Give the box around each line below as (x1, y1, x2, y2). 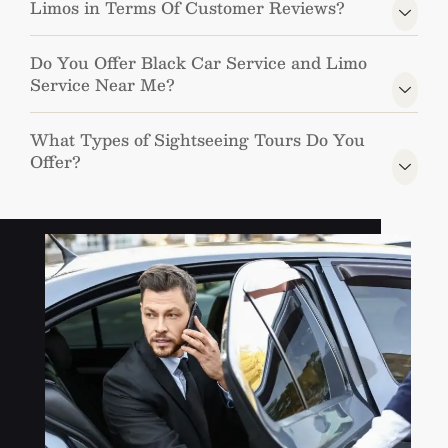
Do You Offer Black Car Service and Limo (30, 49, 367, 77)
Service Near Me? (30, 71, 175, 99)
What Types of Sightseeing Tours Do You (30, 126, 365, 154)
